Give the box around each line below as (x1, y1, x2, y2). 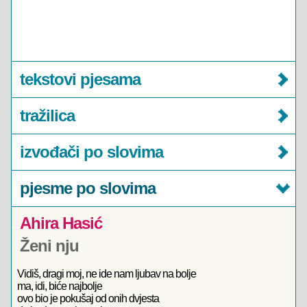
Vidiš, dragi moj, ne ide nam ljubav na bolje (17, 268, 196, 280)
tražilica (20, 106, 75, 125)
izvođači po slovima (20, 143, 163, 161)
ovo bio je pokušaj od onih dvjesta (17, 293, 159, 304)
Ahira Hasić (20, 214, 102, 232)
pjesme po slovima (20, 179, 156, 197)
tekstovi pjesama (20, 70, 140, 88)
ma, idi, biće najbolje (17, 280, 102, 292)
